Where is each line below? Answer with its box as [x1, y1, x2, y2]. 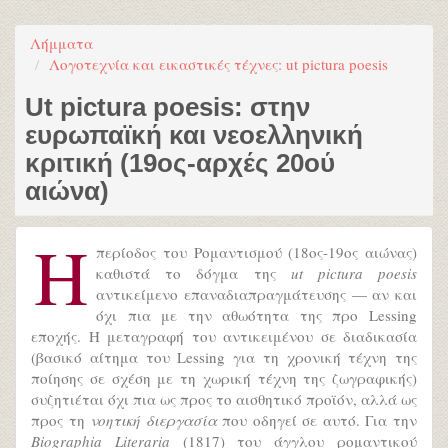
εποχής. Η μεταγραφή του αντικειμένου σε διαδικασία [31, 326, 417, 346]
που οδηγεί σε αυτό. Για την [216, 410, 418, 430]
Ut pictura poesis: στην [25, 92, 310, 122]
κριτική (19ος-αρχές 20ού [25, 148, 335, 178]
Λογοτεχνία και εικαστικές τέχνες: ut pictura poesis [49, 54, 388, 74]
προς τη [31, 410, 91, 430]
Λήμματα [30, 33, 93, 53]
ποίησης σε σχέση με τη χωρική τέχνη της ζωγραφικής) [31, 368, 417, 388]
